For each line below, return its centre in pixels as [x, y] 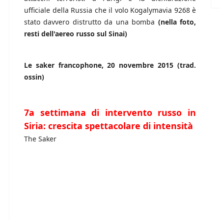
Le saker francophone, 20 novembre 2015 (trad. [110, 65]
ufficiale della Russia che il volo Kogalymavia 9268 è [110, 10]
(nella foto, [176, 22]
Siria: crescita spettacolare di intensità [109, 126]
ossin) [34, 77]
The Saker [40, 139]
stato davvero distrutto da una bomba [90, 22]
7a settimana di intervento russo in [110, 113]
